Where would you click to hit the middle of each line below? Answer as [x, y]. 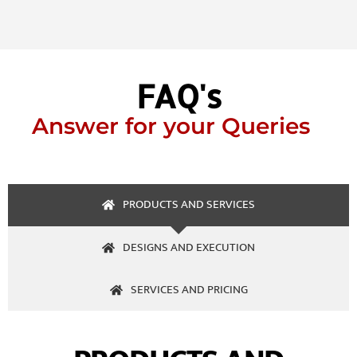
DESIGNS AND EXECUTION [189, 247]
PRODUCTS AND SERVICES [189, 205]
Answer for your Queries [171, 126]
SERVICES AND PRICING [189, 290]
